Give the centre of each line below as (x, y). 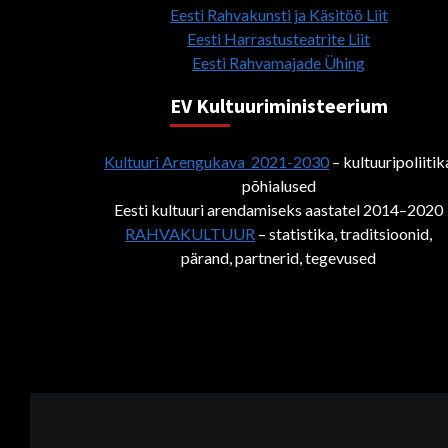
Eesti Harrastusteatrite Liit (279, 38)
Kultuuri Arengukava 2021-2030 (217, 161)
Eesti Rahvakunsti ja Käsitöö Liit (278, 14)
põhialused (278, 185)
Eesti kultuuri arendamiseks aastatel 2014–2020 (279, 209)
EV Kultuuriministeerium (278, 105)
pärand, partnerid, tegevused (279, 257)
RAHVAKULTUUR (190, 233)
